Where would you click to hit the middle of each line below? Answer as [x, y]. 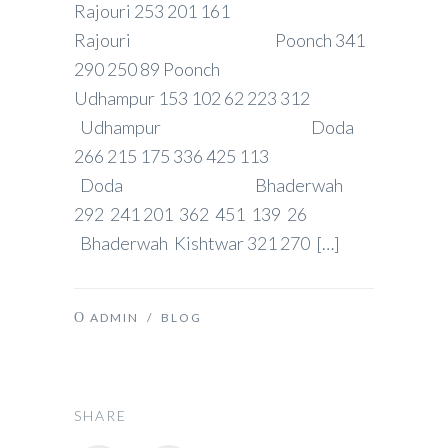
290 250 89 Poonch [208, 69]
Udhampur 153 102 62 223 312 [192, 98]
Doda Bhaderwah [208, 185]
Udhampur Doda [214, 127]
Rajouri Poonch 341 [219, 40]
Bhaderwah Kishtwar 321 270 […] [207, 243]
